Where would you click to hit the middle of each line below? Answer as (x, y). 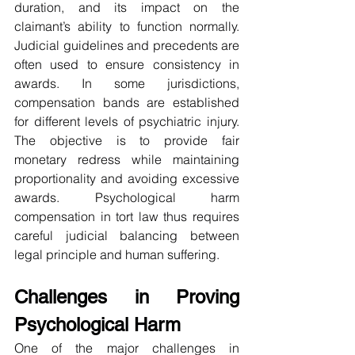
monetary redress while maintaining (127, 160)
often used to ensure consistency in (127, 65)
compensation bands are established (127, 103)
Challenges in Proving (127, 297)
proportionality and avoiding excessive (127, 179)
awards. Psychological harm (127, 198)
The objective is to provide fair (127, 141)
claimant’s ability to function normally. (127, 27)
